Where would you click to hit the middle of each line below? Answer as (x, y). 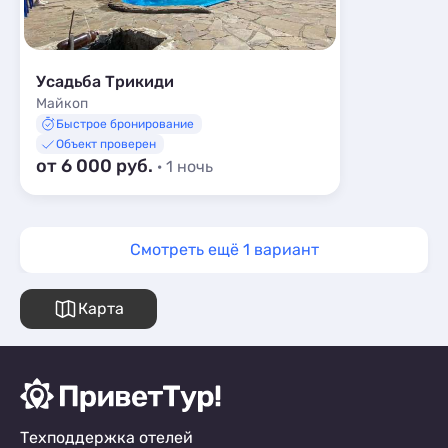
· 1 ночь (185, 166)
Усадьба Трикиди (105, 81)
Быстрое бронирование (125, 124)
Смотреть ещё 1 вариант (224, 249)
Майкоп (62, 103)
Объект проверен (106, 144)
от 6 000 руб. (96, 166)
